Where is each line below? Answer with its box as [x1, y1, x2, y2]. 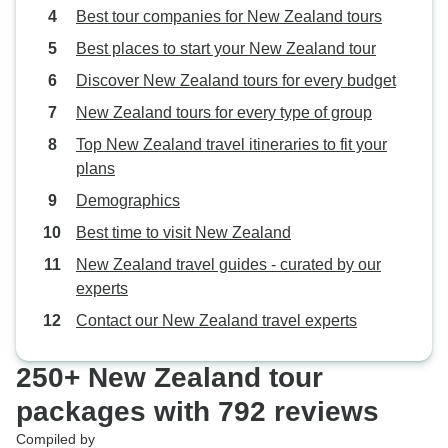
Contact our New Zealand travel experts [76, 312, 357, 329]
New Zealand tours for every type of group [76, 104, 372, 121]
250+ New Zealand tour [16, 362, 323, 393]
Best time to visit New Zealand [76, 224, 291, 241]
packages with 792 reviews [16, 396, 379, 427]
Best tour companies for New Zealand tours [76, 8, 382, 25]
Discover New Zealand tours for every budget [76, 72, 396, 89]
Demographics [76, 192, 180, 209]
